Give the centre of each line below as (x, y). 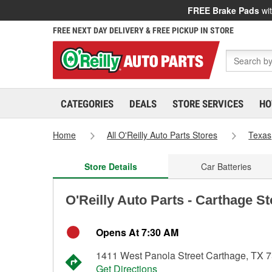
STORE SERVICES (208, 104)
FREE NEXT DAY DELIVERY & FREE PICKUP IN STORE (143, 30)
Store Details (110, 166)
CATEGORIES (87, 104)
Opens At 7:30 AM (137, 232)
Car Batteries (226, 166)
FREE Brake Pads (223, 10)
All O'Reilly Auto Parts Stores (162, 135)
